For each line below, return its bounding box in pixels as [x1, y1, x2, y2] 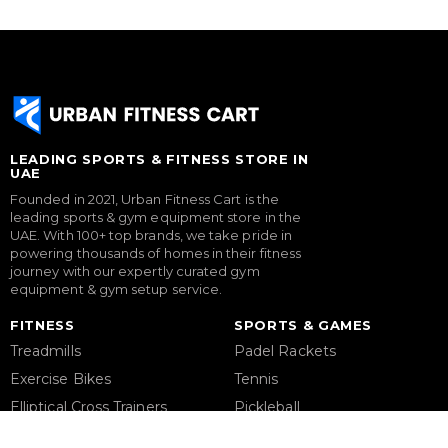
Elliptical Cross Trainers [10, 398, 167, 417]
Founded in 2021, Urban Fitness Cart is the [10, 191, 279, 208]
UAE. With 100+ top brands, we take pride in [10, 227, 293, 244]
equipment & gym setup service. [10, 281, 223, 298]
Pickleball [234, 398, 300, 417]
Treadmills [10, 342, 81, 361]
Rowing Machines [10, 426, 137, 445]
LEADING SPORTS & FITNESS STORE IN [10, 151, 309, 168]
